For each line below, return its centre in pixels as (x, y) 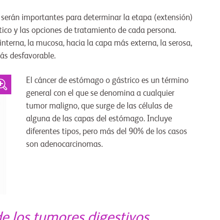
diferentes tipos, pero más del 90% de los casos (106, 132)
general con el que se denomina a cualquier (100, 94)
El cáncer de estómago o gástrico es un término (107, 81)
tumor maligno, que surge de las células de (99, 107)
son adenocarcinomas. (64, 145)
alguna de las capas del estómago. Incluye (99, 119)
